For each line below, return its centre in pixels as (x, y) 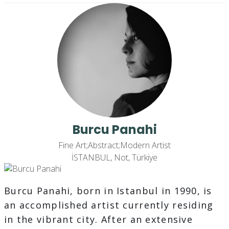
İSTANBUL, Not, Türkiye (114, 158)
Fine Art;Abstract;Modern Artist (114, 145)
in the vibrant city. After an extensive (98, 220)
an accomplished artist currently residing (109, 205)
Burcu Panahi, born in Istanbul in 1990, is (108, 191)
